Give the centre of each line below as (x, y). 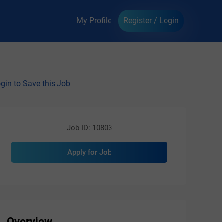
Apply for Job (89, 152)
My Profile (94, 21)
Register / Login (151, 21)
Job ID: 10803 (89, 128)
